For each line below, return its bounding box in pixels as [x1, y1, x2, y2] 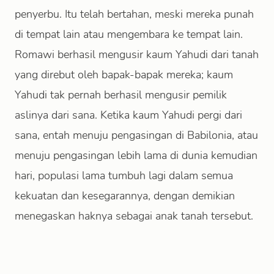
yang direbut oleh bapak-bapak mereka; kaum [15, 67, 233, 82]
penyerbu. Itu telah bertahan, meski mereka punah [15, 7, 254, 21]
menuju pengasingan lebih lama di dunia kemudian [15, 148, 257, 163]
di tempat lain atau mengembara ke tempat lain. [15, 27, 243, 42]
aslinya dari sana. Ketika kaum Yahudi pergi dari [15, 108, 242, 122]
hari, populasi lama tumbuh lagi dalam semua [15, 168, 233, 183]
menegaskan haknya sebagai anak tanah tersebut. [15, 209, 253, 223]
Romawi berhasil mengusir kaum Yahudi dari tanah [15, 47, 259, 62]
